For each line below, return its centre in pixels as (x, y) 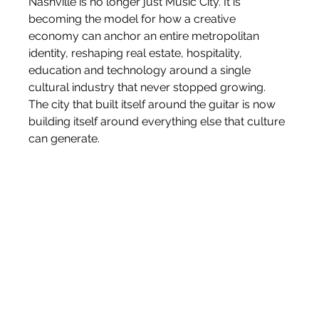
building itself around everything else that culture (158, 122)
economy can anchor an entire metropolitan (146, 36)
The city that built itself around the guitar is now (154, 105)
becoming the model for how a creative (134, 19)
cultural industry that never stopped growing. (149, 88)
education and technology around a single (141, 70)
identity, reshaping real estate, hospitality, (137, 53)
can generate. (64, 139)
